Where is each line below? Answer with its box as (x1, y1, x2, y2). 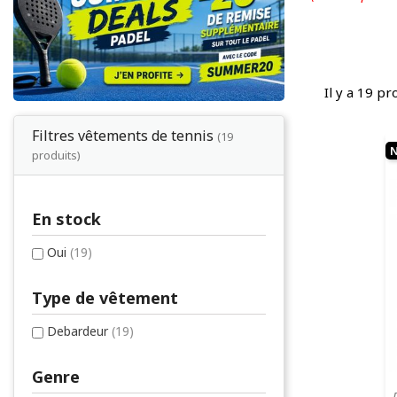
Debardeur (47, 323, 112, 340)
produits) (32, 147, 81, 164)
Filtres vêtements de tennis (32, 126, 217, 146)
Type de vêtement (32, 287, 178, 309)
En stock (32, 208, 101, 230)
